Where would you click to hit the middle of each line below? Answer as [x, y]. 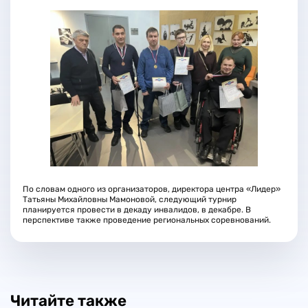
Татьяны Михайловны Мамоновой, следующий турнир [129, 200]
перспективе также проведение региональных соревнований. [146, 220]
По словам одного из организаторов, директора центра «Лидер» [151, 189]
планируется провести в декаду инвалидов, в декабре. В [136, 210]
